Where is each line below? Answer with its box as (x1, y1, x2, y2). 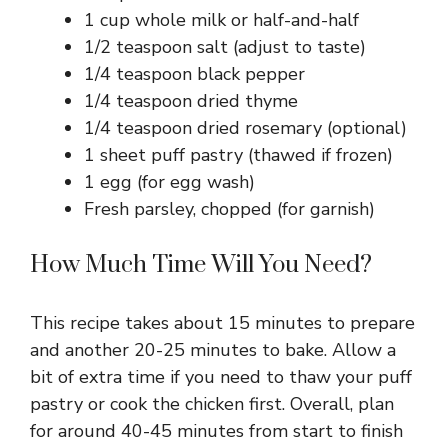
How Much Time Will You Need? (30, 250, 372, 281)
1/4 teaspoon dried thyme (84, 89, 298, 114)
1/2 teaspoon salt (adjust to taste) (84, 35, 366, 60)
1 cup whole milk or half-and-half (84, 8, 359, 33)
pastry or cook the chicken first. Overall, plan (30, 392, 394, 417)
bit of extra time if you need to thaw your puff (30, 365, 412, 390)
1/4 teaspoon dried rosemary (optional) (84, 116, 407, 141)
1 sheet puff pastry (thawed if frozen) (84, 143, 393, 168)
